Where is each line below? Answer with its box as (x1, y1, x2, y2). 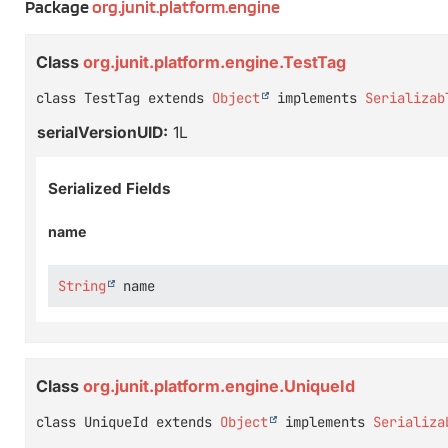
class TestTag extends (36, 88, 212, 107)
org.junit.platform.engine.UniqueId (83, 376, 355, 397)
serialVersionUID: (37, 123, 168, 143)
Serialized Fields (48, 178, 171, 198)
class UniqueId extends (36, 413, 220, 432)
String (58, 277, 106, 296)
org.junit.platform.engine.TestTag (83, 51, 346, 72)
